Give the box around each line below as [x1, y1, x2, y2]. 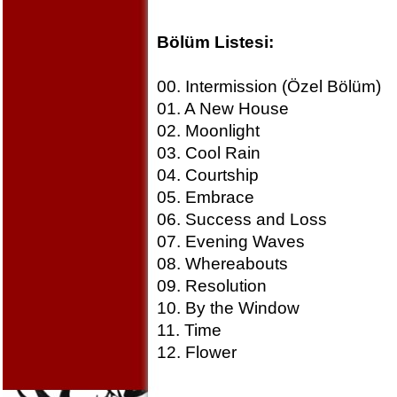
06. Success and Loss [156, 210, 327, 229]
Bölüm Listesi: [156, 33, 274, 51]
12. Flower [156, 343, 237, 362]
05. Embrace [156, 188, 254, 206]
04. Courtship [156, 166, 259, 184]
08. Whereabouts [156, 254, 288, 273]
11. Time [156, 321, 222, 339]
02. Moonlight [156, 121, 260, 140]
